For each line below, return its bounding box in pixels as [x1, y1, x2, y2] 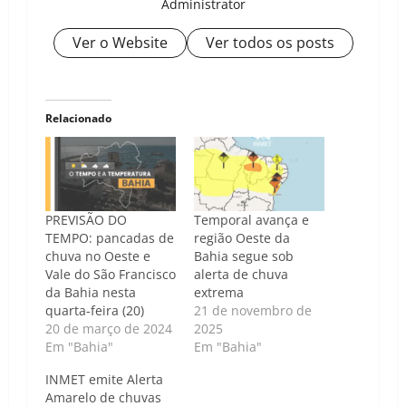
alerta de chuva [194, 266, 288, 284]
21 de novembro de [194, 302, 312, 320]
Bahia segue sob [194, 247, 294, 266]
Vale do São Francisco [45, 266, 176, 284]
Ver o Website [72, 33, 168, 53]
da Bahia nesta [45, 284, 136, 302]
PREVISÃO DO [45, 211, 127, 229]
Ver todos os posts [205, 33, 334, 53]
